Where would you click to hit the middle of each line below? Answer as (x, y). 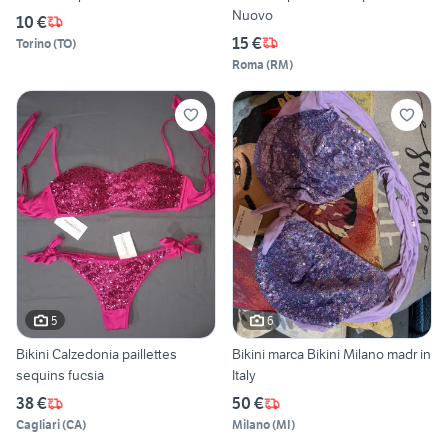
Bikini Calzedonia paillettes (96, 354)
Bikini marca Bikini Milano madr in (331, 354)
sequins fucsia (60, 375)
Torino (33, 43)
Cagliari (38, 425)
